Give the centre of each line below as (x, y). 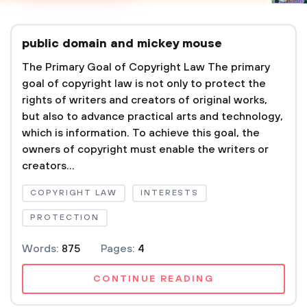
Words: (42, 249)
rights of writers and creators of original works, (145, 100)
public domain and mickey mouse (122, 44)
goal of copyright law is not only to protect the (144, 84)
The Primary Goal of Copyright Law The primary (146, 67)
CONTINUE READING (153, 279)
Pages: (119, 249)
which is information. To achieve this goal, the (141, 133)
